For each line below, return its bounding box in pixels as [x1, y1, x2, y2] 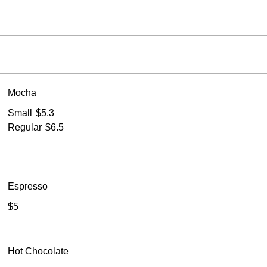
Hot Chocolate [8, 246, 69, 256]
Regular [8, 122, 42, 132]
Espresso [8, 181, 48, 191]
